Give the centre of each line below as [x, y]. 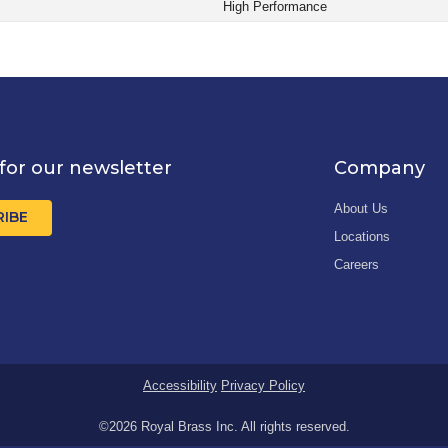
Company [379, 167]
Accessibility [180, 385]
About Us [361, 208]
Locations [362, 236]
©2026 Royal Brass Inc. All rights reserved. [224, 426]
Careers [356, 264]
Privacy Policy [263, 385]
